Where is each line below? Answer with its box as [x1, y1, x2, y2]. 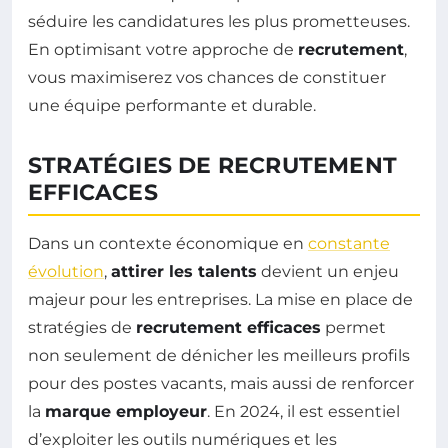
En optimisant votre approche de [28, 39, 298, 59]
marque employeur [45, 401, 207, 421]
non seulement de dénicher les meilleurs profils [28, 345, 410, 365]
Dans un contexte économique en [28, 233, 308, 253]
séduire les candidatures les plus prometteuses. [28, 11, 410, 31]
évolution [28, 261, 104, 281]
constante [308, 233, 390, 253]
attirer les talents [111, 261, 257, 281]
